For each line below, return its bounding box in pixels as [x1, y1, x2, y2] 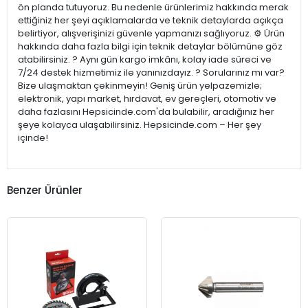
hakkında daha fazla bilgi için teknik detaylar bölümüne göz [18, 40, 283, 54]
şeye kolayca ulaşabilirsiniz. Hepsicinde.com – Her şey [18, 118, 261, 132]
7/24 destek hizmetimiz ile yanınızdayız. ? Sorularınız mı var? [18, 66, 285, 80]
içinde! [18, 131, 48, 145]
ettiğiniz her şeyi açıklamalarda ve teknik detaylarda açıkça [18, 14, 283, 27]
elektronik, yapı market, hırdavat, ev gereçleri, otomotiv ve [18, 92, 276, 106]
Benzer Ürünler [7, 182, 82, 197]
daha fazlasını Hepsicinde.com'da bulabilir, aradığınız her [18, 105, 274, 119]
